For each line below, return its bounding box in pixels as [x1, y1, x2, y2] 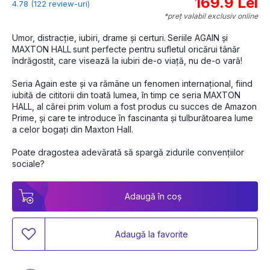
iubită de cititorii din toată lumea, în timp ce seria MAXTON [12, 90, 240, 101]
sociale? [12, 159, 45, 169]
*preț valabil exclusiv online [164, 11, 258, 21]
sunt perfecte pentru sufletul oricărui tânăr [73, 44, 240, 55]
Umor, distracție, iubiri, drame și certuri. [12, 33, 166, 43]
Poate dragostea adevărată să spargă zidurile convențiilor [12, 147, 244, 158]
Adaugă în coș [125, 191, 181, 202]
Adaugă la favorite [115, 228, 188, 239]
